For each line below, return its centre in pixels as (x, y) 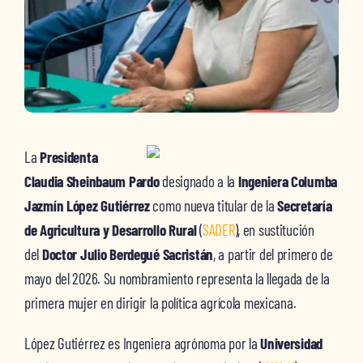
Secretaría (305, 205)
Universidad (292, 343)
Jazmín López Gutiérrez (87, 205)
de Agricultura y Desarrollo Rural (110, 230)
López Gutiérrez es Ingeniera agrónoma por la (142, 343)
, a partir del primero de (273, 254)
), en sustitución (274, 230)
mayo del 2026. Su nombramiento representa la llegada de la (177, 278)
